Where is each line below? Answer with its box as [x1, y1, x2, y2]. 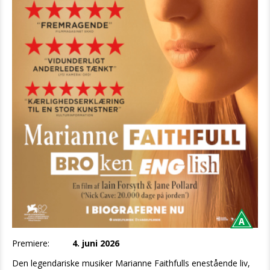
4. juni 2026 [72, 237, 119, 249]
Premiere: [12, 237, 49, 249]
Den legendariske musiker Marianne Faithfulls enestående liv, [12, 257, 250, 269]
